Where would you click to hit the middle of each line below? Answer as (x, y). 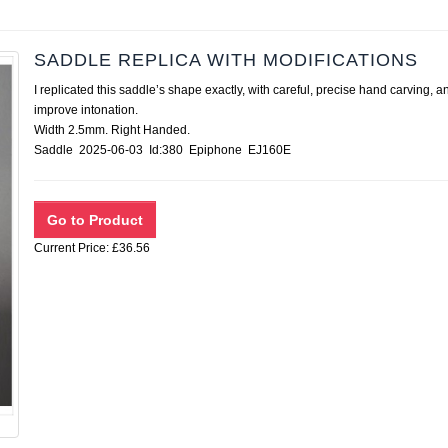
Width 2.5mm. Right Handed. (112, 130)
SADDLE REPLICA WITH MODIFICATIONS (226, 60)
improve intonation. (86, 110)
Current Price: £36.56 (92, 248)
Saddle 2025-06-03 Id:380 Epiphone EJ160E (162, 150)
